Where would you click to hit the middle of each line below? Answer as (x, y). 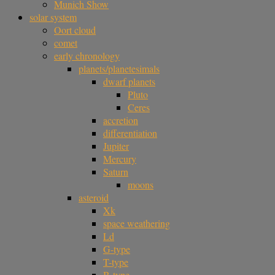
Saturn (116, 172)
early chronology (87, 56)
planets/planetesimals (119, 68)
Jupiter (116, 146)
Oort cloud (75, 30)
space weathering (137, 223)
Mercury (120, 159)
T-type (116, 262)
